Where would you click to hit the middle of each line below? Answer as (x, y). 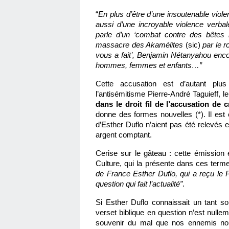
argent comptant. (125, 135)
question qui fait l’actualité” (139, 184)
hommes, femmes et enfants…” (149, 65)
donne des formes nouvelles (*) (150, 114)
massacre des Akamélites (141, 45)
